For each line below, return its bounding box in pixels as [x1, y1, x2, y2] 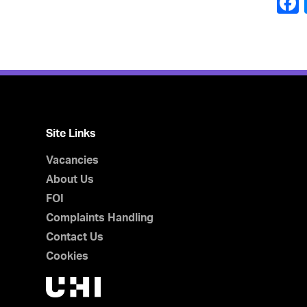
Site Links [46, 128, 97, 139]
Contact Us [46, 232, 104, 243]
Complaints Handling [46, 212, 154, 223]
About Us [46, 174, 95, 185]
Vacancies [46, 155, 99, 166]
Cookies [46, 251, 89, 262]
